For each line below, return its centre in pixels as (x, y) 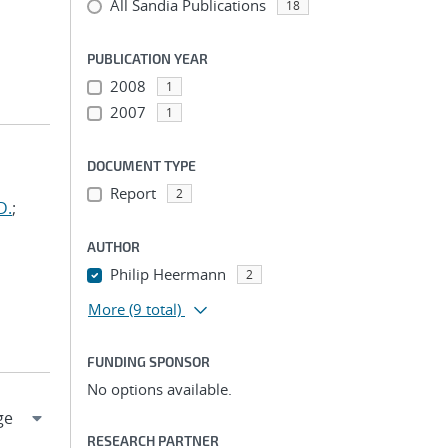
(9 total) (155, 309)
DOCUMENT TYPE (141, 165)
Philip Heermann (167, 274)
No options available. (159, 389)
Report (132, 193)
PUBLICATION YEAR (147, 58)
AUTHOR (113, 246)
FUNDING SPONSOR (148, 361)
